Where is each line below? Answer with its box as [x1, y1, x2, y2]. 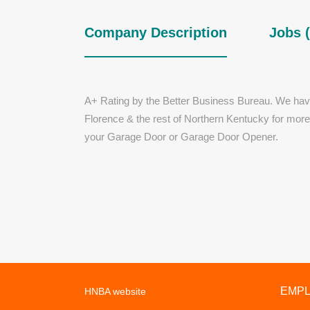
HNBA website [84, 286, 146, 297]
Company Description [84, 25, 227, 40]
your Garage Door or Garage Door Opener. [84, 131, 278, 143]
